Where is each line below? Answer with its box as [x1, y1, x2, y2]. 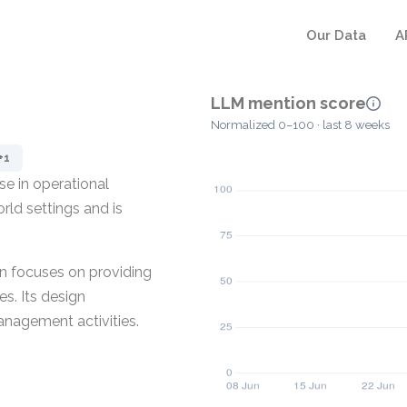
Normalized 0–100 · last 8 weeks [211, 118, 390, 133]
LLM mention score [211, 94, 366, 113]
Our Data [306, 27, 366, 44]
